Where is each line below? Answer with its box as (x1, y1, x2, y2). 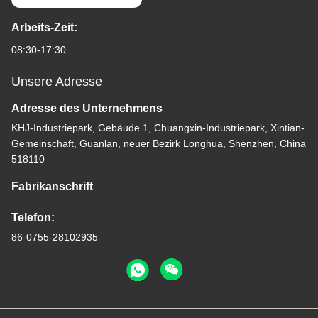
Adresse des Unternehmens (11, 102, 163, 114)
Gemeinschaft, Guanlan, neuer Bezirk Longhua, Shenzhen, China (11, 138, 306, 149)
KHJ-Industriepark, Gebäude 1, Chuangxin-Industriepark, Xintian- (11, 122, 305, 133)
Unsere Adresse (11, 75, 102, 89)
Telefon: (11, 212, 55, 224)
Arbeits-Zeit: (11, 21, 77, 33)
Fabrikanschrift (11, 180, 93, 192)
